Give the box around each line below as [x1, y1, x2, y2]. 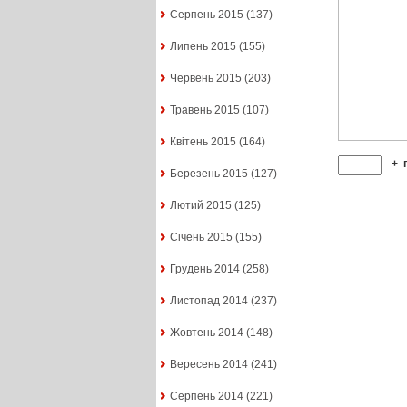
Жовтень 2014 [169, 326, 243, 340]
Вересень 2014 [169, 358, 248, 372]
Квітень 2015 [169, 135, 236, 149]
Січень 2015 [169, 231, 233, 244]
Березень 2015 [169, 167, 248, 181]
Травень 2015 [169, 104, 240, 117]
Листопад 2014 [169, 294, 248, 308]
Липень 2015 [169, 40, 236, 54]
